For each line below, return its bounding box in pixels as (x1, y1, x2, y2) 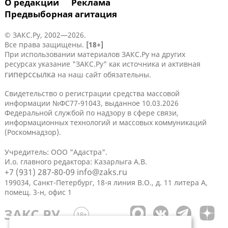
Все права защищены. (5, 40, 86, 50)
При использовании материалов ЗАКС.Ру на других (5, 49, 185, 60)
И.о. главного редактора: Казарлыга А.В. (5, 157, 149, 167)
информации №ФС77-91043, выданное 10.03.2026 (5, 98, 179, 108)
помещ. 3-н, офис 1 (5, 187, 72, 197)
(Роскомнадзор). (5, 127, 61, 137)
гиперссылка (5, 69, 55, 80)
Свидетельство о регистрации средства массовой (5, 89, 180, 99)
